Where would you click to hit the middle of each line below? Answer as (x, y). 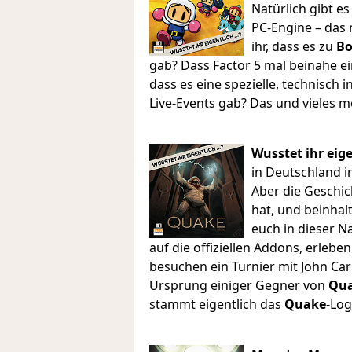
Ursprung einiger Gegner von (239, 285)
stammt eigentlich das (217, 304)
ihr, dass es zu (294, 46)
